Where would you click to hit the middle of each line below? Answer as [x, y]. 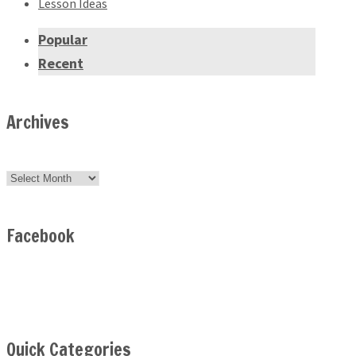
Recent [61, 64]
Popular [63, 40]
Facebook [41, 236]
